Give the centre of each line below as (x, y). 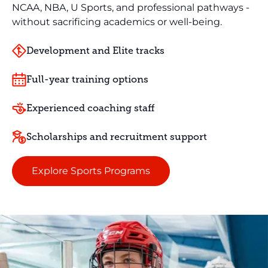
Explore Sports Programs (91, 170)
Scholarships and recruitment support (117, 137)
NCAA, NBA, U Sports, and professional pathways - (131, 7)
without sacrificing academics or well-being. (117, 22)
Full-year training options (87, 79)
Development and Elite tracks (95, 51)
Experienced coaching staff (91, 108)
